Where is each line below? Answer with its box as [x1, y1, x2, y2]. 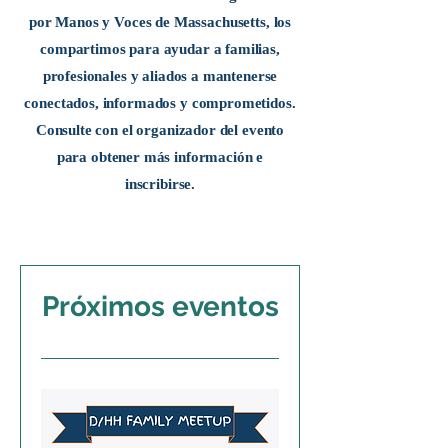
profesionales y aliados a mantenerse [42, 68, 278, 84]
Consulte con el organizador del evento [35, 122, 285, 138]
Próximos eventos [41, 290, 279, 323]
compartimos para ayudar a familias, [40, 41, 280, 57]
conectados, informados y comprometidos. [24, 95, 296, 111]
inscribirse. [124, 176, 196, 192]
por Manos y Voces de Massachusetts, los [28, 14, 292, 30]
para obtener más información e [56, 149, 264, 165]
